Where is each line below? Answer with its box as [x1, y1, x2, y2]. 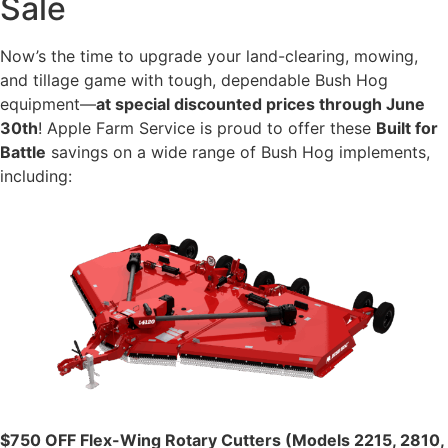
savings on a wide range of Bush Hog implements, [46, 142, 430, 163]
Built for [376, 118, 438, 139]
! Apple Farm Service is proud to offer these [38, 118, 376, 139]
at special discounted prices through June [96, 94, 425, 115]
